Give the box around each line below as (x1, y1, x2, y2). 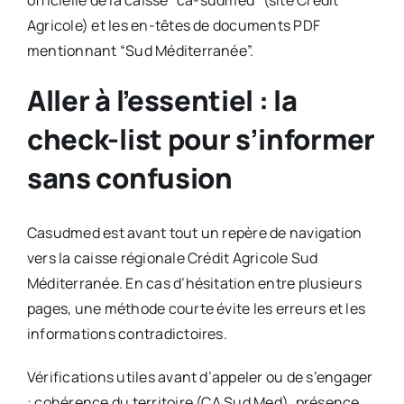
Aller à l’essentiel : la (26, 81, 298, 120)
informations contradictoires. (26, 324, 227, 344)
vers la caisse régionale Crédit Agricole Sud (26, 248, 318, 269)
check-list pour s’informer (26, 120, 375, 159)
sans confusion (26, 159, 233, 197)
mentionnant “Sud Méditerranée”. (26, 41, 254, 61)
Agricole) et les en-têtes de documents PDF (26, 15, 321, 36)
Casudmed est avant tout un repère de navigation (26, 223, 363, 243)
